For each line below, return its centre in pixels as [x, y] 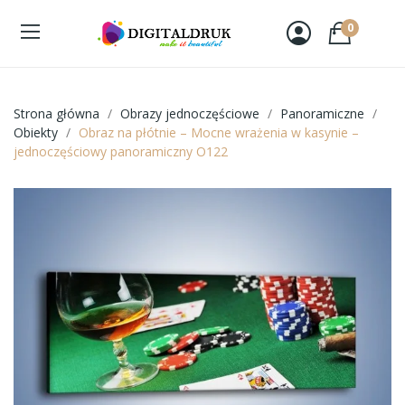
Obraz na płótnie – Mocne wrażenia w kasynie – [219, 132]
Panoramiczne [322, 113]
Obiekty [36, 132]
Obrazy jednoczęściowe [190, 113]
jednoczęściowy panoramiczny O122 [121, 151]
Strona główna [57, 113]
